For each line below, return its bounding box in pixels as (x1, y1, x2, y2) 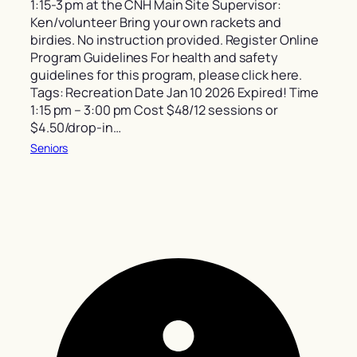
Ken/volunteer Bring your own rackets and (30, 14, 281, 32)
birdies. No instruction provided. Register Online (30, 31, 320, 49)
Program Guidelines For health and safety (30, 49, 278, 67)
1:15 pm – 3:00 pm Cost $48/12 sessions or (30, 101, 278, 120)
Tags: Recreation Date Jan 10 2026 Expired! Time (30, 84, 320, 102)
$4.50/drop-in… (30, 119, 121, 137)
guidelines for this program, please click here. (30, 66, 303, 84)
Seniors (30, 139, 69, 155)
